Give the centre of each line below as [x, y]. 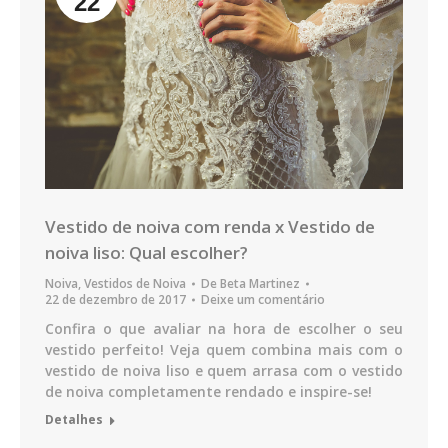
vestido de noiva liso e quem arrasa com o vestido [224, 371]
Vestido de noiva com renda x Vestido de [210, 227]
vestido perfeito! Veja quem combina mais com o [224, 350]
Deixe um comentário [263, 300]
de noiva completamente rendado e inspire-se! [208, 392]
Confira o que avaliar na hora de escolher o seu [224, 329]
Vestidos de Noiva [135, 284]
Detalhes [74, 420]
